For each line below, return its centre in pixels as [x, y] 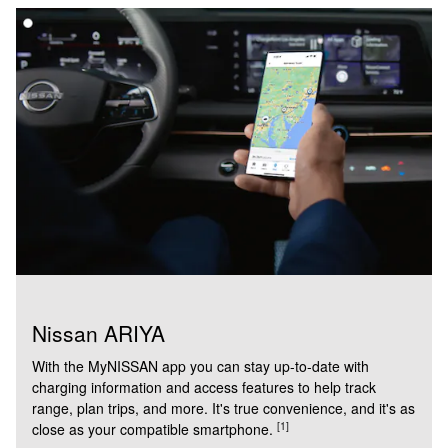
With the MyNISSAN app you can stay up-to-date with [200, 366]
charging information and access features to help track [204, 387]
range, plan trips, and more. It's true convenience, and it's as [223, 408]
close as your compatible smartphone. [154, 429]
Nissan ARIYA [98, 332]
